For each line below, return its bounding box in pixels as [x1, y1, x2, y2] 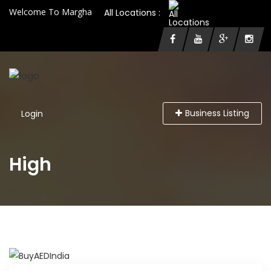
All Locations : [104, 6, 160, 19]
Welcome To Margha [9, 6, 92, 18]
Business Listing [185, 107, 249, 119]
